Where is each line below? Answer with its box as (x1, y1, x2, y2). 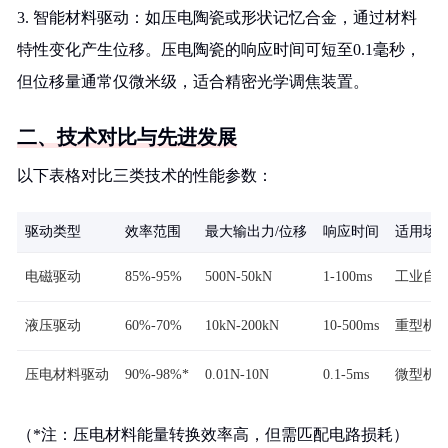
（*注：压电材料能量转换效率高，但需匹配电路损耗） (17, 426, 409, 443)
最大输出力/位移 (205, 224, 307, 239)
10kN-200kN (205, 318, 279, 333)
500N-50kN (205, 269, 272, 284)
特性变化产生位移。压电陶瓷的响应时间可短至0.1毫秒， (17, 41, 421, 58)
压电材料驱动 (25, 367, 109, 382)
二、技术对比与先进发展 (17, 126, 237, 148)
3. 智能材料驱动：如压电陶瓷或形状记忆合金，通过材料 (17, 9, 417, 26)
